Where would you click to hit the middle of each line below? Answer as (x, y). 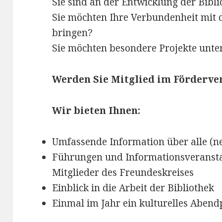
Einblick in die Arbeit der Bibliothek (133, 188)
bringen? (73, 33)
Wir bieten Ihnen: (96, 111)
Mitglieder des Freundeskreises (123, 172)
